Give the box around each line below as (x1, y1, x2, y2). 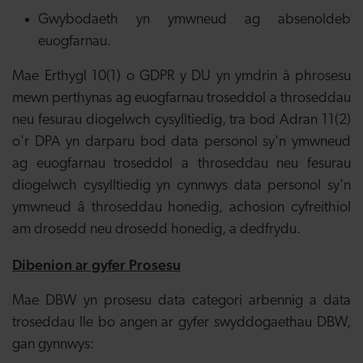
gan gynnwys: (12, 337, 94, 352)
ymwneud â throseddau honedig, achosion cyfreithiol (12, 200, 351, 216)
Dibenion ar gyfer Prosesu (12, 256, 181, 273)
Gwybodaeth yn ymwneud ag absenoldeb (38, 12, 351, 28)
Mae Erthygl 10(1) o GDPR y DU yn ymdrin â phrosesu (12, 69, 351, 84)
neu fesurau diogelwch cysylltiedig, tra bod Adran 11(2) (12, 113, 351, 128)
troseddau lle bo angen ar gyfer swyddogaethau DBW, (12, 315, 351, 331)
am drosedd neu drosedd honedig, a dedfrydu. (12, 222, 301, 237)
